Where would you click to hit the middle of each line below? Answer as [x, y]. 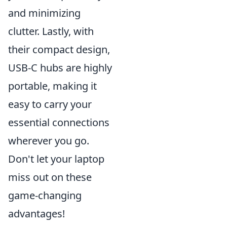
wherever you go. [49, 141]
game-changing [45, 195]
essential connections [59, 122]
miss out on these [50, 177]
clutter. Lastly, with [51, 31]
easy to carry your [50, 104]
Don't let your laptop [56, 159]
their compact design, [59, 49]
